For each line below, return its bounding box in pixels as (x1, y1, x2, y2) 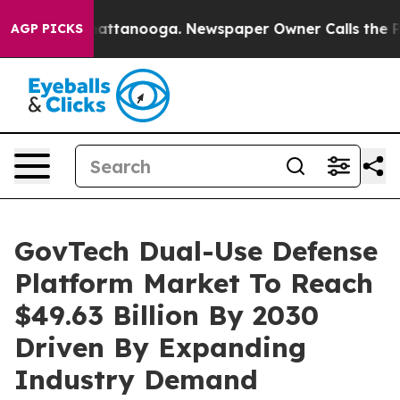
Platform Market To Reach (14, 266, 373, 300)
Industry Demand (14, 362, 258, 396)
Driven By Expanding (14, 330, 306, 364)
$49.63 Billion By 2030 (14, 298, 319, 332)
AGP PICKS (11, 21, 83, 37)
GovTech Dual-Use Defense (14, 234, 378, 268)
